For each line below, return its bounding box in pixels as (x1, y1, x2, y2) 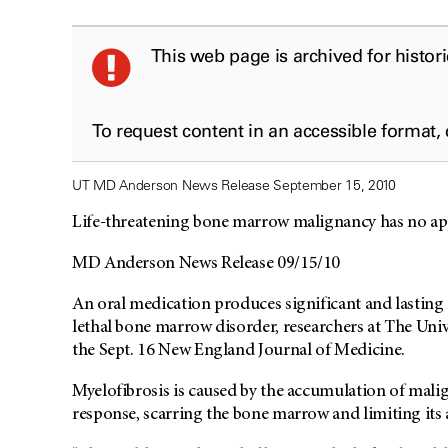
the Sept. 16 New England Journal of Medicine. (72, 342, 405, 361)
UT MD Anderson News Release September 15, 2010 (72, 176, 397, 195)
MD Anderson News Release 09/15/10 (72, 255, 341, 274)
